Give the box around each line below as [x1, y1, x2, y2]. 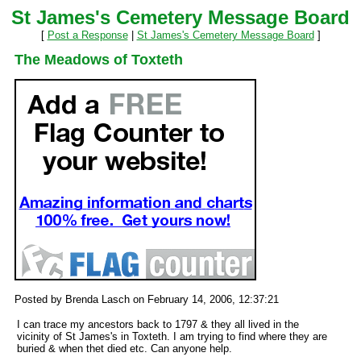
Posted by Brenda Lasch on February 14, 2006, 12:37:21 [15, 293, 279, 305]
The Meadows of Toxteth [15, 52, 183, 68]
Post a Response [47, 29, 128, 41]
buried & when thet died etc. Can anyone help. [17, 342, 232, 355]
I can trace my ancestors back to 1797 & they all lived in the [17, 318, 299, 330]
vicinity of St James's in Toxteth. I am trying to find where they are [17, 330, 327, 342]
